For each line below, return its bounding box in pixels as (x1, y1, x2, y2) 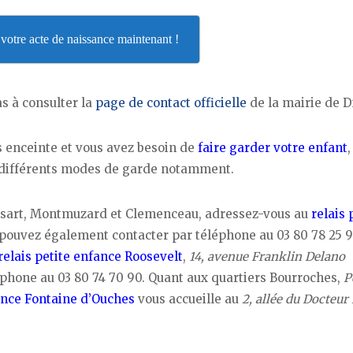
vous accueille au (135, 291, 242, 307)
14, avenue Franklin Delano (189, 248, 345, 264)
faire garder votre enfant (198, 139, 347, 155)
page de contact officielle (95, 95, 247, 111)
